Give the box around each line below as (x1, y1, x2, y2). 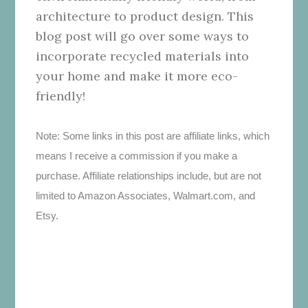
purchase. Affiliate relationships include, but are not (36, 169, 262, 181)
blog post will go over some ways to (36, 27, 250, 44)
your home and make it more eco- (36, 67, 239, 84)
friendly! (36, 87, 86, 104)
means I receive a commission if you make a (36, 149, 238, 162)
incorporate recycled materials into (36, 47, 250, 64)
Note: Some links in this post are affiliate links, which (36, 129, 270, 142)
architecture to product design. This (36, 8, 254, 24)
